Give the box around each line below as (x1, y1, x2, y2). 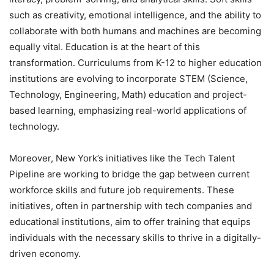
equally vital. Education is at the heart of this (9, 41, 200, 53)
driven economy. (9, 248, 81, 260)
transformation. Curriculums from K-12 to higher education (9, 57, 262, 69)
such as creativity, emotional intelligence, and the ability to (9, 9, 261, 21)
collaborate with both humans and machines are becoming (9, 25, 261, 37)
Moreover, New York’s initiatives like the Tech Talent (9, 152, 235, 165)
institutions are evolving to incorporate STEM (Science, (9, 73, 248, 85)
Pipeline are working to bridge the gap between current (9, 168, 250, 180)
